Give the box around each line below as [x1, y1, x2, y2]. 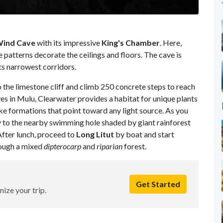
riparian [97, 141, 122, 151]
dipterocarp [44, 141, 81, 151]
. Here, [160, 37, 182, 47]
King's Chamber [102, 37, 160, 47]
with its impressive [35, 37, 102, 47]
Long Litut [76, 129, 114, 139]
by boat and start [114, 129, 174, 139]
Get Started [135, 179, 180, 189]
